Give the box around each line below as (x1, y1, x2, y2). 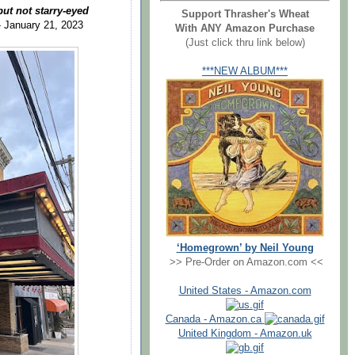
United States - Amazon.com (178, 284, 311, 296)
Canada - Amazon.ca (165, 313, 265, 325)
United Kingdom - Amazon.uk (177, 327, 312, 339)
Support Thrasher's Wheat (181, 8, 309, 20)
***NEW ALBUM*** (202, 65, 288, 77)
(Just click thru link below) (185, 36, 305, 48)
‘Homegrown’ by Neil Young (176, 242, 314, 254)
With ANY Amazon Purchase (175, 22, 315, 34)
